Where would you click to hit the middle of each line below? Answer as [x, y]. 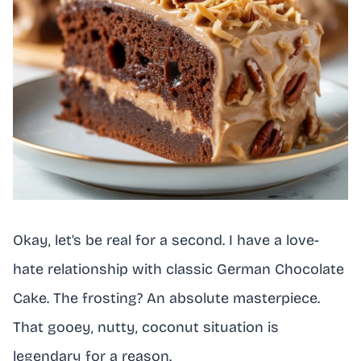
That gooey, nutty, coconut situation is [146, 327]
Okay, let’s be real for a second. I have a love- [166, 240]
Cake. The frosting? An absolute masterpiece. [166, 298]
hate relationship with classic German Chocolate [178, 269]
